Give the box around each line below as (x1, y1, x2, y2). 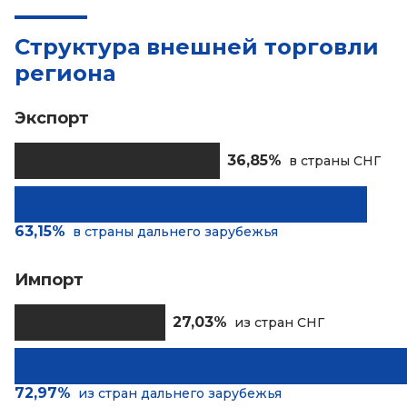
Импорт (15, 270, 84, 290)
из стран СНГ (233, 313, 324, 331)
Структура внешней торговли (15, 34, 379, 60)
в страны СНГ (289, 152, 382, 169)
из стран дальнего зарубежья (78, 384, 282, 402)
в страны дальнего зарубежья (73, 223, 278, 240)
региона (15, 60, 115, 86)
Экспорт (15, 108, 89, 128)
